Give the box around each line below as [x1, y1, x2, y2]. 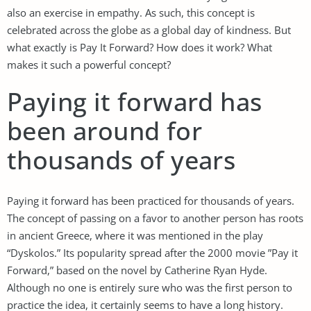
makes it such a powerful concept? [7, 57, 171, 72]
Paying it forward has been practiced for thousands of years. [7, 193, 294, 208]
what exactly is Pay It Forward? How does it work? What [7, 40, 272, 54]
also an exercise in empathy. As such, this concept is [7, 5, 255, 19]
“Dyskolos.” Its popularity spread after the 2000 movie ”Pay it [7, 245, 298, 260]
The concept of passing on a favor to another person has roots [7, 210, 303, 225]
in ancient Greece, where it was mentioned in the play [7, 228, 263, 242]
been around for [7, 113, 202, 148]
